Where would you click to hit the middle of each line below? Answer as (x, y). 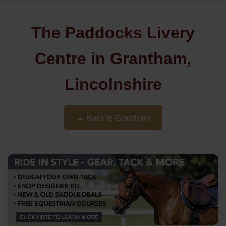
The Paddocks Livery (113, 33)
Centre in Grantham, (113, 59)
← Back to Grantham (113, 118)
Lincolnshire (113, 84)
